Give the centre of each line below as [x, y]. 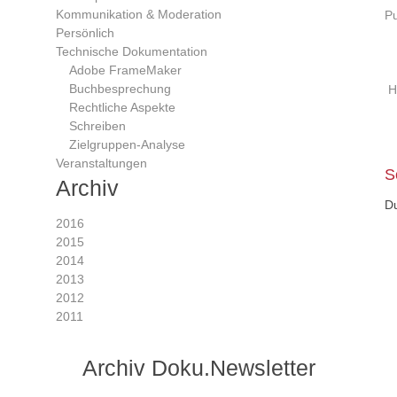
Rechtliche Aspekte [122, 107]
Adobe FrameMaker [125, 70]
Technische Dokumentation [132, 51]
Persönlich [85, 33]
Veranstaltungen [101, 163]
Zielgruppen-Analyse [127, 144]
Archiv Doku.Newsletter [199, 368]
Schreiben [97, 126]
